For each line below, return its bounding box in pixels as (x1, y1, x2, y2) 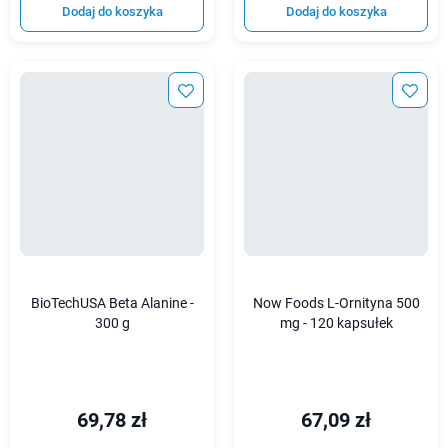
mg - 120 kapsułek (279, 314, 393, 332)
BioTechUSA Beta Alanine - (30, 294, 194, 312)
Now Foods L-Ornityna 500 (252, 294, 420, 312)
